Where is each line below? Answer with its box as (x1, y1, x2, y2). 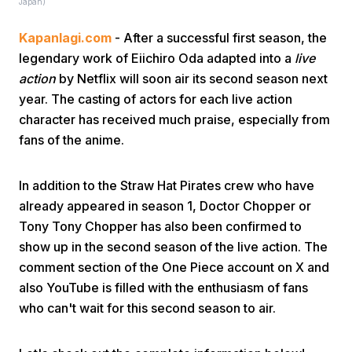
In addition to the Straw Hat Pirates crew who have (19, 178, 314, 193)
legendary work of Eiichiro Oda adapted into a (19, 50, 295, 66)
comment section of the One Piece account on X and (19, 259, 329, 275)
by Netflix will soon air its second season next (56, 71, 328, 86)
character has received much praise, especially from (19, 112, 330, 127)
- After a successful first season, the (112, 30, 327, 46)
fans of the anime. (19, 132, 124, 148)
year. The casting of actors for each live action (19, 91, 292, 107)
